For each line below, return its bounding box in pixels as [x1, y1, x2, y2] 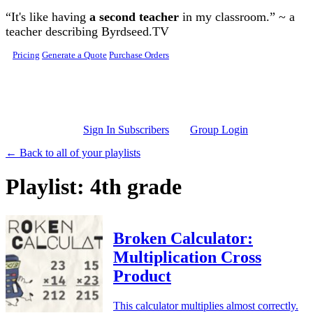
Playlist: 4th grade [6, 174, 182, 200]
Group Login [190, 124, 248, 136]
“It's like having [6, 10, 89, 24]
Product [113, 266, 171, 285]
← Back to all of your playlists [6, 147, 140, 159]
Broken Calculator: [113, 228, 253, 247]
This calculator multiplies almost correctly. [113, 299, 298, 312]
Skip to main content [5, 5, 96, 17]
